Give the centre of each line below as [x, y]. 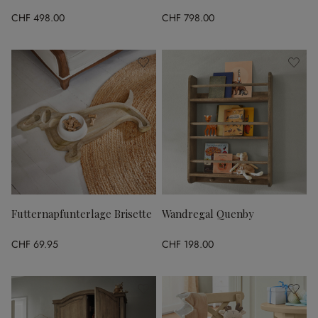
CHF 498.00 [38, 17]
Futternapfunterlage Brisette [82, 214]
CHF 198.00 [188, 244]
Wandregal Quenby [208, 214]
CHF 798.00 [188, 17]
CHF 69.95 [35, 244]
